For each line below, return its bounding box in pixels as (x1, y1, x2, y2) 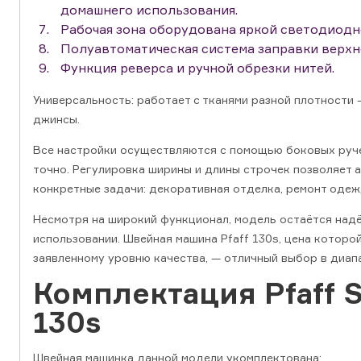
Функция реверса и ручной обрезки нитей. (60, 60, 334, 77)
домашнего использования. (60, 2, 238, 19)
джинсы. (33, 112, 80, 127)
